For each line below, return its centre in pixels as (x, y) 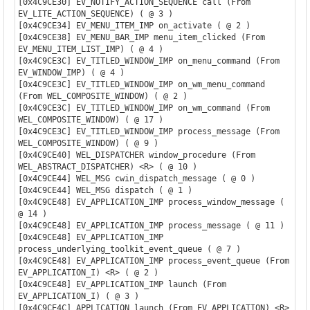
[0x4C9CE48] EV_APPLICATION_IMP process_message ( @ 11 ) (151, 225)
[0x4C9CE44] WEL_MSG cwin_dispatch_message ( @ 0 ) (136, 178)
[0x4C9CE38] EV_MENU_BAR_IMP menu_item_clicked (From (141, 37)
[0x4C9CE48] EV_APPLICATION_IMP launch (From (122, 284)
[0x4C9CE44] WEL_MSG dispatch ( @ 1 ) (105, 190)
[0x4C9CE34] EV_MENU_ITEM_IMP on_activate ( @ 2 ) (134, 25)
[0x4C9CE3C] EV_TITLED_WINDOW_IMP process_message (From (148, 131)
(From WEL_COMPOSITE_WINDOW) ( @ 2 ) (102, 96)
